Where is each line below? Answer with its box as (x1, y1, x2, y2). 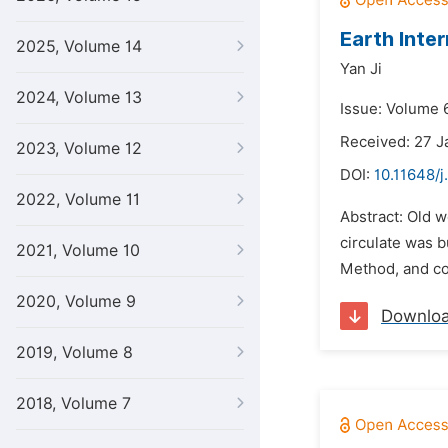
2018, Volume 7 (16, 394, 131, 413)
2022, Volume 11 (16, 190, 140, 209)
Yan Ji (340, 60, 382, 78)
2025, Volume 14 (16, 37, 142, 56)
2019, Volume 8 (16, 343, 133, 362)
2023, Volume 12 (16, 139, 142, 158)
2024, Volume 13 (16, 88, 142, 107)
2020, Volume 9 (16, 292, 136, 311)
